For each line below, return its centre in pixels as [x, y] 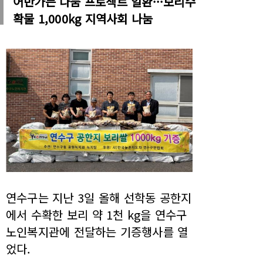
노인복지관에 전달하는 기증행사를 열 [97, 232]
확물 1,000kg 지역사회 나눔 [83, 18]
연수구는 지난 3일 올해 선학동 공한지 [99, 198]
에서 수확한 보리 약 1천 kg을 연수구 [97, 215]
